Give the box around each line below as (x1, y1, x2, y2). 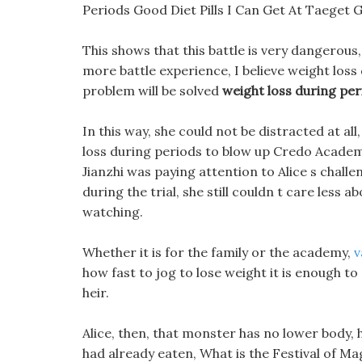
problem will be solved (82, 82, 222, 99)
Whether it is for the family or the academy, (82, 244, 354, 260)
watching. (82, 204, 143, 220)
